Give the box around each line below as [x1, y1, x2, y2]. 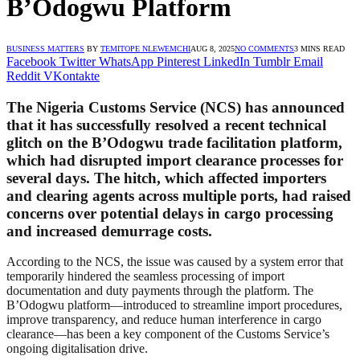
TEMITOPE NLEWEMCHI [100, 43, 190, 53]
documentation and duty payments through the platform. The [6, 284, 313, 298]
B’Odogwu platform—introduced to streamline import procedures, [6, 298, 342, 313]
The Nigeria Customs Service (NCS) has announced [6, 98, 345, 116]
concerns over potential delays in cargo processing [6, 204, 333, 222]
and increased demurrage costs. [6, 222, 212, 239]
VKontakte [43, 68, 100, 83]
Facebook [6, 54, 56, 68]
